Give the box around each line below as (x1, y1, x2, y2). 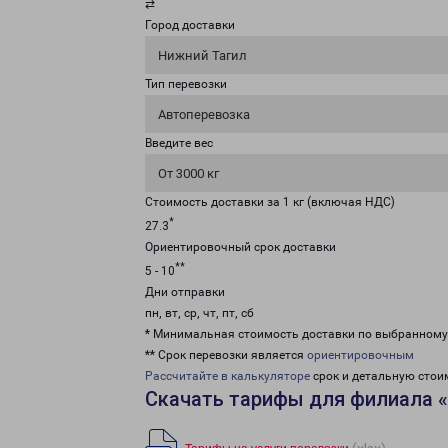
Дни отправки (145, 285, 225, 299)
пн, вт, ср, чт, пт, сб (145, 306, 254, 320)
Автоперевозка (158, 107, 250, 122)
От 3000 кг (158, 166, 219, 181)
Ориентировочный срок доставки (145, 240, 336, 254)
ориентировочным (307, 348, 414, 362)
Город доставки (145, 18, 235, 32)
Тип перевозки (145, 77, 227, 91)
